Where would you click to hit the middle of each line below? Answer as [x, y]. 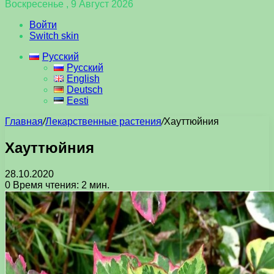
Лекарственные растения [103, 121]
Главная [24, 121]
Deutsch [84, 90]
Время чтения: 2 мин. [60, 185]
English [83, 79]
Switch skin [54, 36]
